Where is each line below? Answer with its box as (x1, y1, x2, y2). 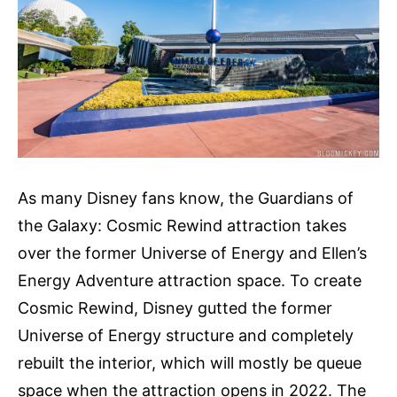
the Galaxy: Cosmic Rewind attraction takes (18, 216, 346, 236)
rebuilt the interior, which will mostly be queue (18, 354, 362, 373)
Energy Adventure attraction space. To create (18, 271, 362, 291)
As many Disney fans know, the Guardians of (18, 189, 354, 208)
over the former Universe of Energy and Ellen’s (18, 244, 367, 263)
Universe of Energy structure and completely (18, 326, 354, 346)
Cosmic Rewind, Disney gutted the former (18, 299, 332, 318)
